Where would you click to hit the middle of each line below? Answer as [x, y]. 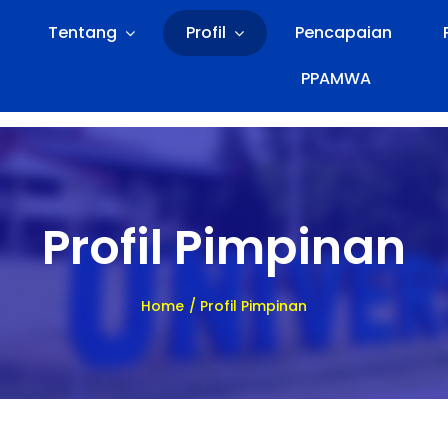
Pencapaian [343, 32]
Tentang [82, 32]
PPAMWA [336, 78]
